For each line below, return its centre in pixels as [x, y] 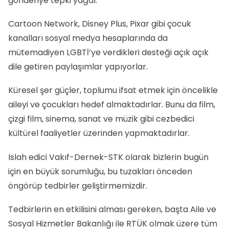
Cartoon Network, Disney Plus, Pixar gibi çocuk [100, 24]
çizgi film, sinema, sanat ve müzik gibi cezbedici [101, 119]
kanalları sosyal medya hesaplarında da [88, 38]
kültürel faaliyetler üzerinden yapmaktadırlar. [99, 133]
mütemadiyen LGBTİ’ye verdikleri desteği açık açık [108, 53]
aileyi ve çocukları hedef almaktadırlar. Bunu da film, [112, 105]
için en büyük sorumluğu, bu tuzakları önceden [100, 171]
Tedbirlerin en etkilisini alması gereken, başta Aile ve [112, 209]
